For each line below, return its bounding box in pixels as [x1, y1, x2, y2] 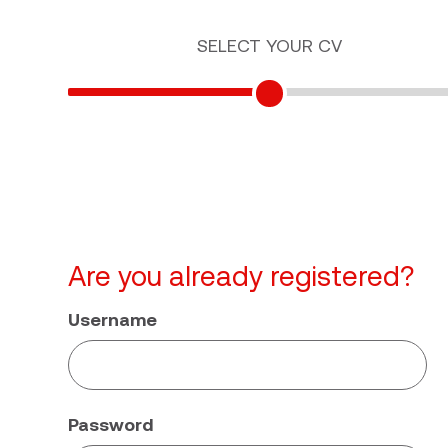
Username [68, 309, 157, 330]
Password [68, 414, 153, 435]
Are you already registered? [68, 260, 414, 292]
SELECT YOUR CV [196, 35, 342, 56]
